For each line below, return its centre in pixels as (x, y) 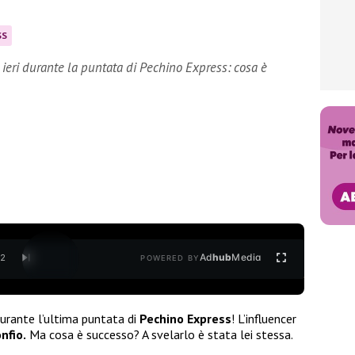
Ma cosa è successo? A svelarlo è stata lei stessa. (160, 334)
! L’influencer (264, 318)
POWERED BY (170, 258)
